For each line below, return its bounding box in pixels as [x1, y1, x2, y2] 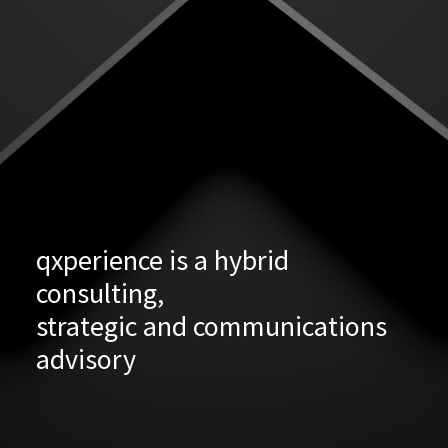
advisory [36, 341, 136, 377]
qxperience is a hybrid [36, 242, 289, 278]
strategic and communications [36, 308, 387, 344]
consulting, [36, 275, 164, 311]
